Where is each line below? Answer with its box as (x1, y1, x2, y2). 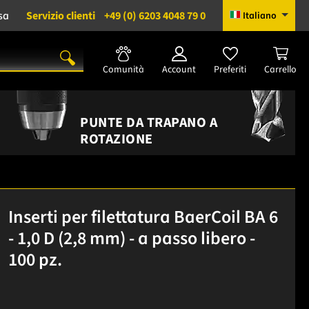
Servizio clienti (26, 8, 96, 23)
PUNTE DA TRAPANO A (80, 112, 217, 132)
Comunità (103, 62, 144, 77)
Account (162, 62, 196, 77)
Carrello (264, 62, 297, 77)
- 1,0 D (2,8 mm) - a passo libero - (8, 225, 255, 251)
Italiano (243, 9, 277, 23)
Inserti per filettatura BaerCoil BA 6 (8, 203, 278, 230)
